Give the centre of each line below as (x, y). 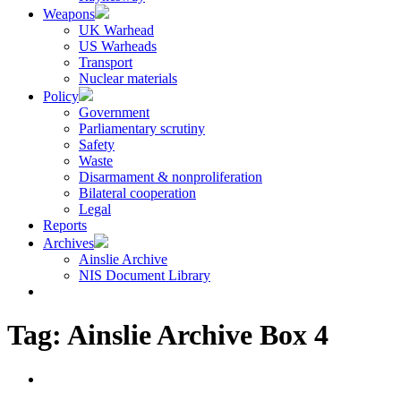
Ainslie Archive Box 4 (198, 335)
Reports (65, 225)
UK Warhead (116, 30)
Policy (61, 96)
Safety (97, 145)
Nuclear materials (128, 78)
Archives (68, 243)
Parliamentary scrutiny (142, 128)
